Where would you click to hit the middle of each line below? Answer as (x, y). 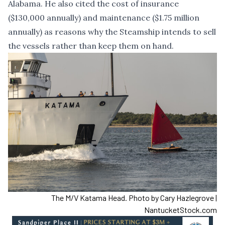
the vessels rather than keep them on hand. (91, 46)
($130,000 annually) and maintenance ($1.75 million (104, 18)
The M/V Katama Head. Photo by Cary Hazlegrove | (134, 198)
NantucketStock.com (181, 210)
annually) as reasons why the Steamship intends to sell (112, 32)
